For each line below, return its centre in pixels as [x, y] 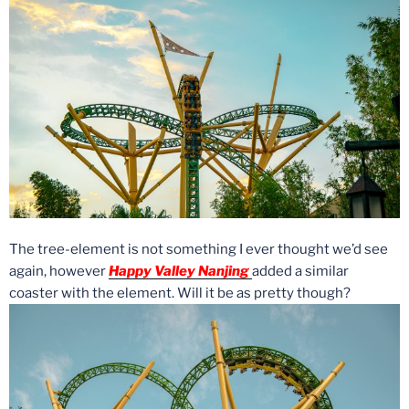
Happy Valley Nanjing [179, 272]
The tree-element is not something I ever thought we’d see [199, 250]
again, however [59, 272]
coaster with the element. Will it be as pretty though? [180, 294]
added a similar [300, 272]
